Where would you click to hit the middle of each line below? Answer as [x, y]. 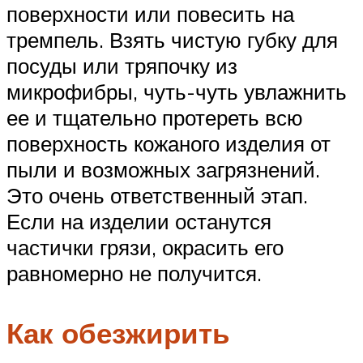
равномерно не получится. [134, 273]
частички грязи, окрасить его [145, 248]
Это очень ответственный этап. [157, 196]
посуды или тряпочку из [122, 66]
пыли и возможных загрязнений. [163, 170]
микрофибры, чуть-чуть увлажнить [177, 92]
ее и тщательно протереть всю [155, 118]
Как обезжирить [118, 333]
